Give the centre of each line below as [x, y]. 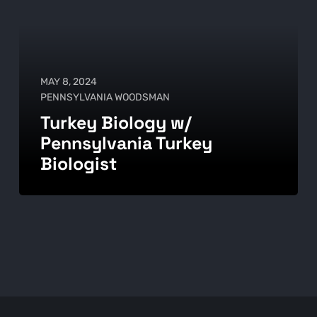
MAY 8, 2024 [68, 82]
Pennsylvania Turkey [126, 143]
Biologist [78, 164]
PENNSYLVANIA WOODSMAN [105, 98]
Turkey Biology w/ [116, 123]
